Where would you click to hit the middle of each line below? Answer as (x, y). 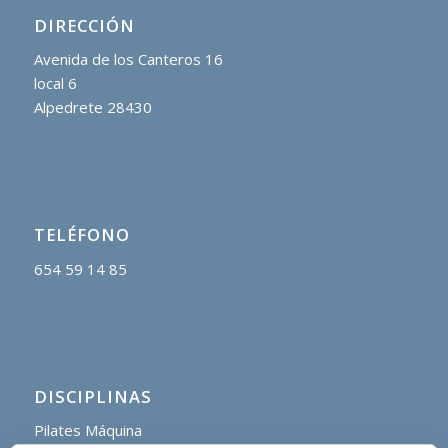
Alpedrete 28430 (92, 107)
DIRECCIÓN (84, 25)
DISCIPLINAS (92, 396)
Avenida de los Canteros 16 (128, 59)
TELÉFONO (81, 235)
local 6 (55, 83)
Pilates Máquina (87, 430)
